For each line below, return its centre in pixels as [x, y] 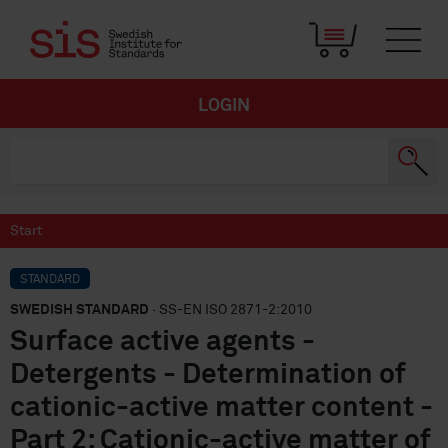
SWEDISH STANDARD [79, 310]
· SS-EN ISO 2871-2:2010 [230, 310]
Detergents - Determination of [208, 375]
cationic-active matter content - [221, 408]
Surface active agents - [162, 342]
